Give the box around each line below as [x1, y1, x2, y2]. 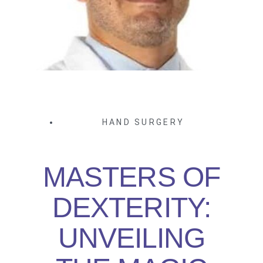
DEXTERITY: [52, 192, 211, 224]
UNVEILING [58, 222, 205, 254]
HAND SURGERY [102, 117, 185, 127]
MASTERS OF [43, 161, 220, 193]
